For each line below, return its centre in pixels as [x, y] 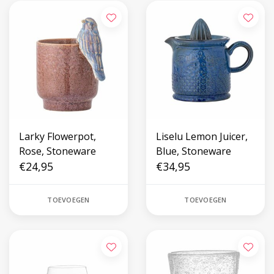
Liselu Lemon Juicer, [202, 136]
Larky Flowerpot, [57, 136]
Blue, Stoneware [194, 151]
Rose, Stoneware [57, 151]
